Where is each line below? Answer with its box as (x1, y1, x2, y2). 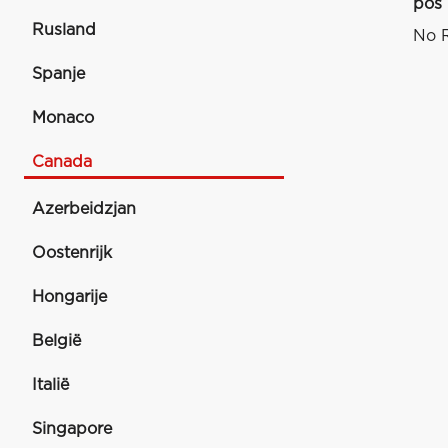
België (32, 333, 81, 349)
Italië (32, 377, 69, 393)
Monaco (32, 110, 94, 126)
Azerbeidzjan (32, 201, 136, 217)
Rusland (32, 22, 96, 38)
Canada (32, 154, 92, 170)
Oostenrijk (32, 245, 112, 261)
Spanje (32, 66, 85, 82)
